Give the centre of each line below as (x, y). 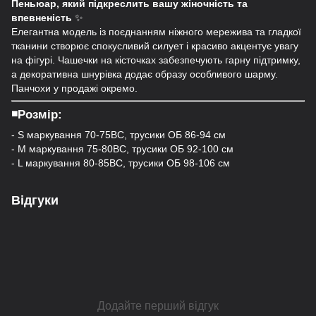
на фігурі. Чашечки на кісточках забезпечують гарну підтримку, (156, 60)
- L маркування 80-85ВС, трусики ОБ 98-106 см (121, 163)
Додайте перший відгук (158, 306)
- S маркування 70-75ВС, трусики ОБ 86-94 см (119, 135)
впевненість (42, 18)
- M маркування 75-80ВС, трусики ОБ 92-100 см (122, 149)
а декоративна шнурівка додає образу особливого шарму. (145, 74)
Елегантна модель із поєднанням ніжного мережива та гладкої (156, 32)
